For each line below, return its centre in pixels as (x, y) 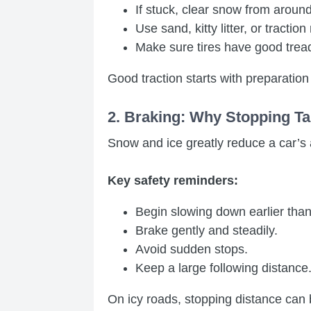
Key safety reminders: (173, 180)
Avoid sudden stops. (192, 249)
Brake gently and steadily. (207, 230)
